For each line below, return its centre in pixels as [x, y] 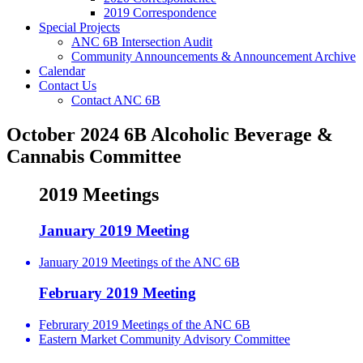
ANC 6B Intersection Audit [142, 42]
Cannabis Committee [94, 157]
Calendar [62, 71]
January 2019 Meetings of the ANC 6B [139, 262]
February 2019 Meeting [117, 293]
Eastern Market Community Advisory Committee [164, 340]
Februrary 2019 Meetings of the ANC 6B [145, 325]
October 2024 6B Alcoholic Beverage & [170, 135]
